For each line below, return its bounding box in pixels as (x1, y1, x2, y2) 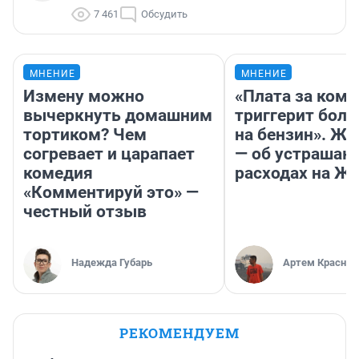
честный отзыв (23, 202, 147, 222)
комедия (23, 163, 93, 184)
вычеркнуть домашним (23, 106, 212, 126)
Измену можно (23, 87, 144, 107)
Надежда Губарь (71, 256, 152, 269)
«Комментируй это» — (23, 183, 199, 203)
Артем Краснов (283, 256, 357, 269)
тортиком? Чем (23, 125, 147, 145)
